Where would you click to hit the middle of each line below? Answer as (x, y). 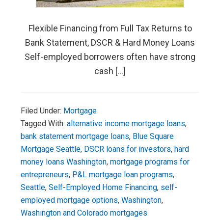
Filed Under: (42, 111)
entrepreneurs (45, 175)
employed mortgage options (69, 200)
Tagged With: (44, 124)
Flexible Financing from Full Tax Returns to (110, 28)
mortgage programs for (150, 162)
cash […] (110, 71)
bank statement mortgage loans (75, 136)
